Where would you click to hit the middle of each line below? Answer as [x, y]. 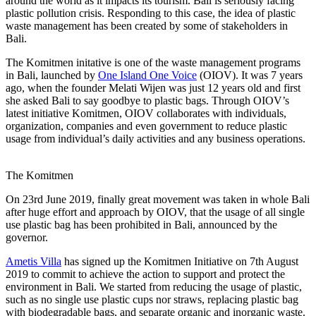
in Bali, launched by [52, 75]
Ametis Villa [34, 262]
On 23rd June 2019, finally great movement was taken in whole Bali [158, 200]
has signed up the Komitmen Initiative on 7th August [180, 262]
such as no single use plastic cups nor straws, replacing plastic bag [152, 300]
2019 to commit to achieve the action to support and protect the [145, 274]
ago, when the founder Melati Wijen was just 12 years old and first [153, 88]
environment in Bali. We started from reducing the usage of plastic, [154, 287]
